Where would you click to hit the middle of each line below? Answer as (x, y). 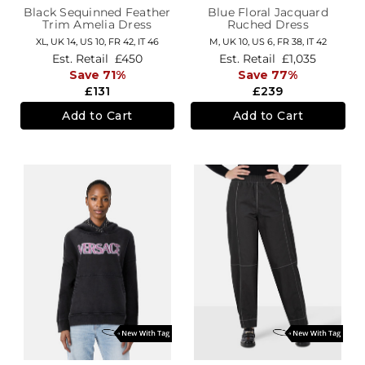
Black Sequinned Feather (97, 13)
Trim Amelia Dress (97, 25)
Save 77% (268, 75)
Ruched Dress (268, 25)
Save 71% (97, 75)
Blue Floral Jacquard (268, 13)
